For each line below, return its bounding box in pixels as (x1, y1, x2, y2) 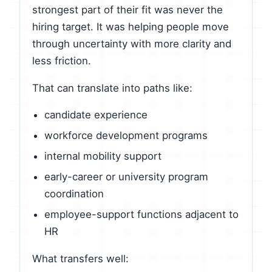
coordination (44, 187, 104, 200)
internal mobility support (44, 150, 161, 163)
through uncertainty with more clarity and (32, 37, 231, 50)
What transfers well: (32, 252, 129, 265)
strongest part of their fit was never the (32, 3, 223, 16)
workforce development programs (44, 129, 208, 142)
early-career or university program (44, 170, 208, 183)
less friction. (32, 54, 91, 67)
